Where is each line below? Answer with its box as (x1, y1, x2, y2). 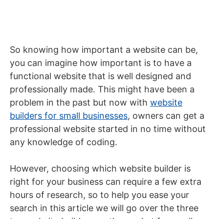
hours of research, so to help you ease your (10, 190, 189, 200)
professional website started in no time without (10, 124, 206, 134)
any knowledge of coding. (10, 137, 117, 147)
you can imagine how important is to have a (10, 58, 192, 68)
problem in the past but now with (10, 97, 150, 108)
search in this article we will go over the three (10, 203, 198, 213)
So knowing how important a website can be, (10, 44, 198, 55)
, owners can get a (128, 110, 204, 121)
